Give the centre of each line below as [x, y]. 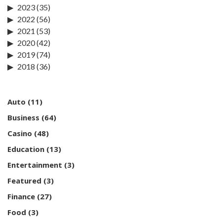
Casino [20, 133]
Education [26, 149]
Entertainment [35, 165]
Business [23, 117]
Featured [24, 180]
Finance [21, 196]
